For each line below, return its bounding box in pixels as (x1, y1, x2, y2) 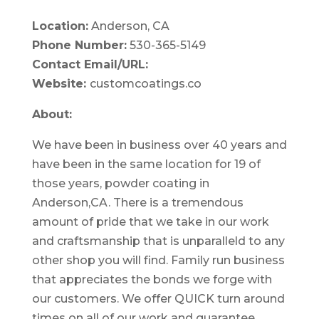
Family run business (170, 253, 285, 267)
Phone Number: (31, 38, 127, 52)
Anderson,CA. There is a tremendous (31, 196, 244, 209)
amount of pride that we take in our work (31, 215, 269, 229)
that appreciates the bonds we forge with (31, 273, 272, 286)
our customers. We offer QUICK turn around (31, 292, 285, 305)
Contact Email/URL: (31, 58, 148, 71)
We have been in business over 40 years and (31, 138, 287, 152)
